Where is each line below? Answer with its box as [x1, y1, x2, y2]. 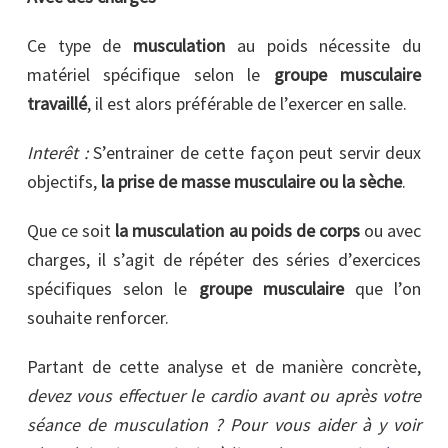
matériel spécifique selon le [27, 63, 274, 87]
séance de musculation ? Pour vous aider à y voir [27, 413, 421, 437]
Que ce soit [27, 219, 116, 243]
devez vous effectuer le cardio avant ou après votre [27, 384, 421, 408]
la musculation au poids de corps [115, 219, 360, 243]
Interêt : [27, 141, 93, 165]
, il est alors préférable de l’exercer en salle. [87, 92, 407, 116]
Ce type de [27, 34, 122, 58]
